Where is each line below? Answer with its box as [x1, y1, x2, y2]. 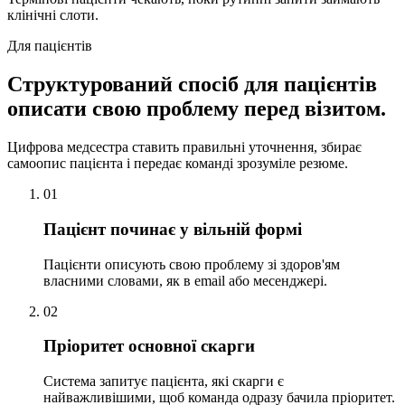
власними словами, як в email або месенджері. [43, 272, 327, 288]
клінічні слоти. [7, 7, 99, 24]
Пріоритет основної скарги [43, 336, 255, 356]
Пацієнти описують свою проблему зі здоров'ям [43, 256, 340, 272]
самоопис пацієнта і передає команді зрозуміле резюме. [7, 155, 348, 172]
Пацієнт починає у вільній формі [43, 219, 302, 239]
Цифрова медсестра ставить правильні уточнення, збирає [7, 139, 362, 155]
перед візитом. [239, 97, 386, 121]
